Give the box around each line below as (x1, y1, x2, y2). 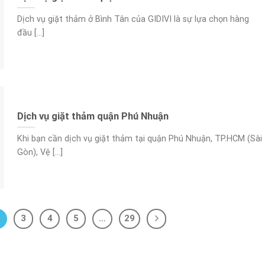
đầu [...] (17, 28, 44, 38)
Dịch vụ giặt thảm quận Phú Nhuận (17, 110, 169, 122)
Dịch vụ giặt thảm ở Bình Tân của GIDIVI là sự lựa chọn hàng (17, 14, 249, 25)
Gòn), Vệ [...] (17, 147, 63, 158)
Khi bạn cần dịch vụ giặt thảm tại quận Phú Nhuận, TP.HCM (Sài (17, 134, 262, 144)
